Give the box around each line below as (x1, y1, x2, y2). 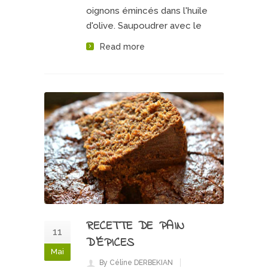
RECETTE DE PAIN (86, 218, 185, 235)
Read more (100, 41, 145, 51)
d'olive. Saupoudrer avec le (86, 20, 202, 31)
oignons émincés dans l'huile (86, 5, 208, 16)
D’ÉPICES (86, 234, 135, 252)
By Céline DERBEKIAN (99, 258, 173, 267)
